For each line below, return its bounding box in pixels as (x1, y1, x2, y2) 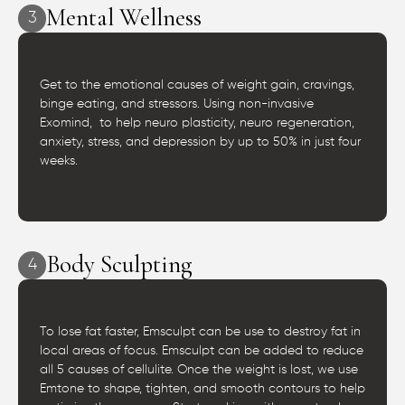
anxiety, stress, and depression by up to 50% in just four (40, 136, 361, 149)
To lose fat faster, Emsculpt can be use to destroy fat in (40, 325, 361, 339)
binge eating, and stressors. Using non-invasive (40, 98, 314, 111)
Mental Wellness (46, 3, 202, 33)
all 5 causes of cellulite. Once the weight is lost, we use (40, 363, 358, 377)
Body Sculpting (46, 250, 193, 280)
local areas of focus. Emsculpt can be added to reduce (40, 344, 363, 358)
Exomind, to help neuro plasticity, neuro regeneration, (40, 117, 354, 130)
